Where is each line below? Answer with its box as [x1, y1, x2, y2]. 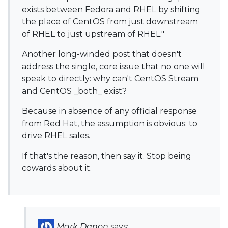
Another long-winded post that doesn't [22, 49, 182, 59]
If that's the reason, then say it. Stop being [22, 151, 191, 161]
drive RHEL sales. [22, 131, 90, 140]
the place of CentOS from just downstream [22, 17, 198, 26]
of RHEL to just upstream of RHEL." [22, 29, 164, 39]
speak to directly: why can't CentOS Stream [22, 74, 198, 83]
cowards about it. [22, 163, 92, 173]
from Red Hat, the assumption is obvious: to [22, 119, 197, 128]
